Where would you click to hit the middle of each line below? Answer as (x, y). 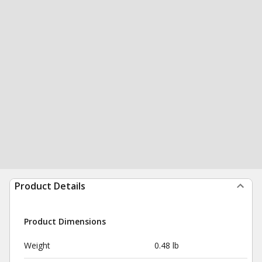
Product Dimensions (65, 221)
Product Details (50, 186)
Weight (37, 245)
